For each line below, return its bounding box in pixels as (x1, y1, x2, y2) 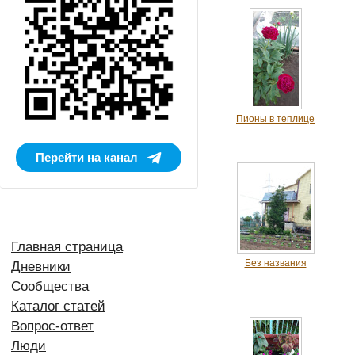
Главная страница (11, 239, 123, 255)
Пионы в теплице (236, 113, 315, 124)
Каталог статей (11, 299, 105, 315)
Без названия (244, 258, 307, 269)
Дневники (11, 259, 71, 275)
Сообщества (11, 279, 89, 295)
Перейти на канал (36, 150, 138, 164)
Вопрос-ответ (11, 319, 94, 334)
